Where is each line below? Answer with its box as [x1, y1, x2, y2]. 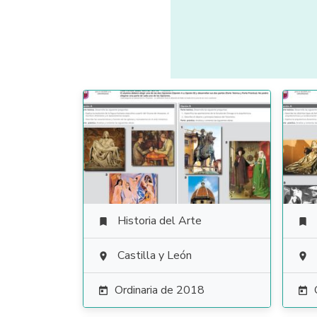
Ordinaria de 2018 [115, 282, 204, 298]
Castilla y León [117, 248, 192, 263]
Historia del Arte [117, 213, 202, 229]
